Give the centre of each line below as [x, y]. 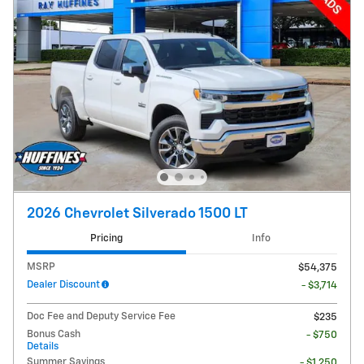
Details [43, 346]
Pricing [106, 239]
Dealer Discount [63, 284]
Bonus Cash [54, 334]
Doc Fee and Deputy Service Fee [101, 316]
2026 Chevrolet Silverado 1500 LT [137, 214]
